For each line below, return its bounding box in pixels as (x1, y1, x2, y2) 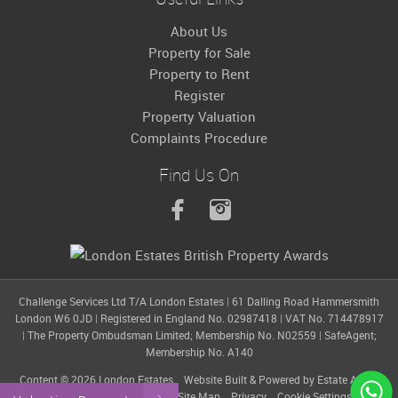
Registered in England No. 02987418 (99, 311, 280, 326)
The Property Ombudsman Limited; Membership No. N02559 (27, 328, 319, 343)
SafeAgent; (323, 328, 377, 343)
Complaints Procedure (131, 128, 267, 147)
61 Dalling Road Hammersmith (232, 294, 379, 309)
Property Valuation (142, 107, 256, 125)
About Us (171, 21, 227, 40)
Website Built (184, 372, 247, 387)
